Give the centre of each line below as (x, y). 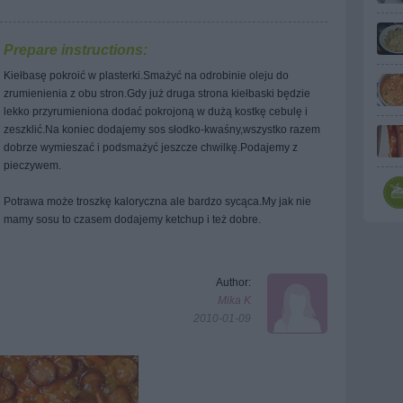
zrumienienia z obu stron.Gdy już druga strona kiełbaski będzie (157, 94)
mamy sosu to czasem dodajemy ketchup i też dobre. (132, 219)
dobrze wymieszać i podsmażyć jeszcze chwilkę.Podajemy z (151, 148)
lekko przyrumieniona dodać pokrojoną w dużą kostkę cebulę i (156, 112)
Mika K (234, 300)
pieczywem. (32, 166)
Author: (233, 282)
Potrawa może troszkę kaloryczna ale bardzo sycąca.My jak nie (157, 201)
